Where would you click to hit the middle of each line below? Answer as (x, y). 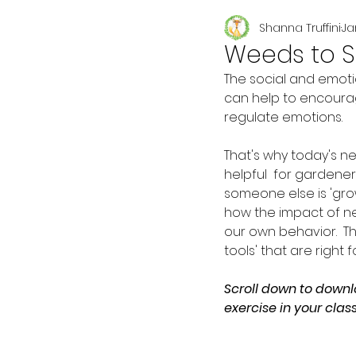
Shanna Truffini (300, 27)
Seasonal (203, 31)
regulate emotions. (286, 117)
